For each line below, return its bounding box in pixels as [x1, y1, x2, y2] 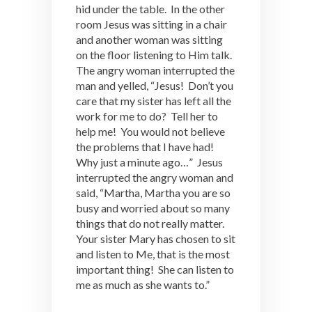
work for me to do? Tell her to [76, 109, 218, 123]
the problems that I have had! [76, 140, 216, 153]
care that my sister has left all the [76, 94, 231, 107]
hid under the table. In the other [76, 2, 225, 15]
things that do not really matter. [76, 217, 226, 230]
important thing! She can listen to [76, 263, 234, 276]
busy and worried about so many [76, 201, 230, 214]
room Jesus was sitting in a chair [76, 17, 227, 31]
